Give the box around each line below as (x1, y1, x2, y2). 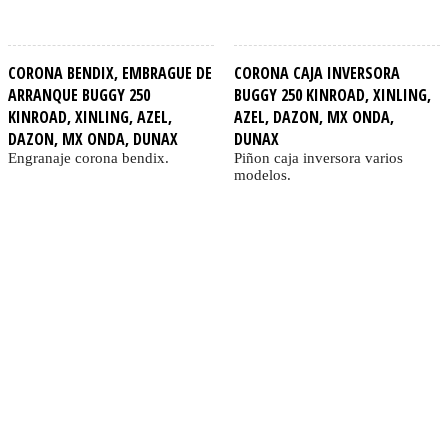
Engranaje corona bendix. (8, 150, 169, 167)
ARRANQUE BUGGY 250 (8, 84, 150, 107)
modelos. (233, 167, 291, 184)
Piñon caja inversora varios (233, 150, 403, 167)
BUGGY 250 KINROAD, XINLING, (233, 84, 431, 107)
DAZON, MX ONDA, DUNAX (8, 128, 178, 151)
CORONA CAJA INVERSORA (233, 62, 400, 85)
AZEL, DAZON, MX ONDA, (233, 106, 394, 129)
